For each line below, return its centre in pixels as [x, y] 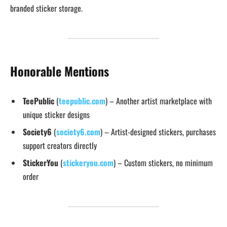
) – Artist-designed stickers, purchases [158, 132]
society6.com [78, 132]
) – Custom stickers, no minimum [163, 163]
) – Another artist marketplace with [159, 101]
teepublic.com [82, 101]
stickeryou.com [88, 163]
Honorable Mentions [60, 71]
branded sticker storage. [46, 8]
